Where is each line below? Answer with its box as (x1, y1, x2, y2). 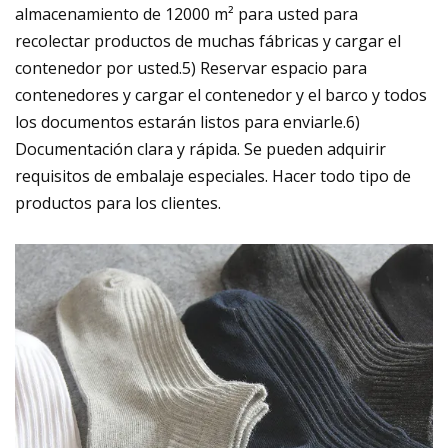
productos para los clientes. (15, 191, 221, 214)
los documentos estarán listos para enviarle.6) (15, 110, 360, 133)
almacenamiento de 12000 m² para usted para (15, 2, 358, 25)
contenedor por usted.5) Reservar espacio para (15, 56, 367, 79)
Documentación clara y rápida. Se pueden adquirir (15, 137, 386, 160)
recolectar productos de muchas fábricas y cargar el (15, 29, 401, 52)
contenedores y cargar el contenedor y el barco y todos (15, 83, 427, 106)
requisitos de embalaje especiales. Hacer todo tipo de (15, 164, 411, 187)
